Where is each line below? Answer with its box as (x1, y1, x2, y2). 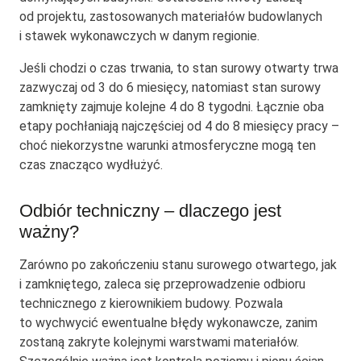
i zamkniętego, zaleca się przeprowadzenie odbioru (19, 276, 305, 293)
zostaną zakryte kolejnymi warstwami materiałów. (19, 334, 299, 351)
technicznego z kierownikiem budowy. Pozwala (19, 296, 283, 312)
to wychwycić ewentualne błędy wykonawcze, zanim (19, 315, 317, 331)
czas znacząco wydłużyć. (19, 157, 163, 173)
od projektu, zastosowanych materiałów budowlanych (19, 9, 322, 25)
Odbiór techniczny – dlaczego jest (19, 201, 281, 222)
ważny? (19, 222, 79, 243)
